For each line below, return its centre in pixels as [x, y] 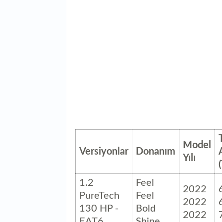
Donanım [156, 151]
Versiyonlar [104, 151]
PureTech [99, 195]
